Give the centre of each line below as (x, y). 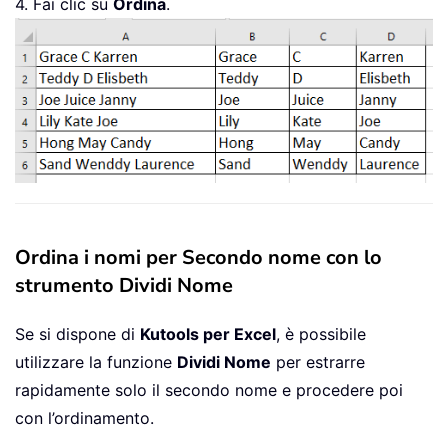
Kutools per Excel (208, 334)
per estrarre (318, 362)
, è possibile (321, 334)
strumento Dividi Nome (124, 286)
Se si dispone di (77, 334)
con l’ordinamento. (84, 418)
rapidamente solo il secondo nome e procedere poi (209, 390)
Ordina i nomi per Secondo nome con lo (198, 258)
